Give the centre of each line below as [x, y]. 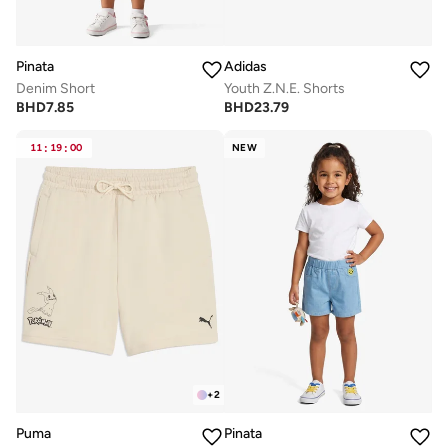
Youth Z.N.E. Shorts [284, 89]
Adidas [245, 67]
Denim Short [55, 89]
